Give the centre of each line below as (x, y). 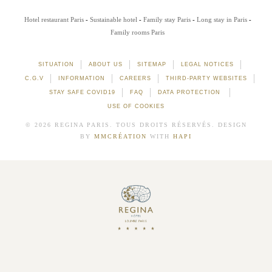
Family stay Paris (167, 19)
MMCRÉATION (121, 136)
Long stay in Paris (222, 19)
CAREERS (135, 78)
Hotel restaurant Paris (54, 19)
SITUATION (56, 64)
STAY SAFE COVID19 (82, 92)
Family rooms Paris (138, 32)
